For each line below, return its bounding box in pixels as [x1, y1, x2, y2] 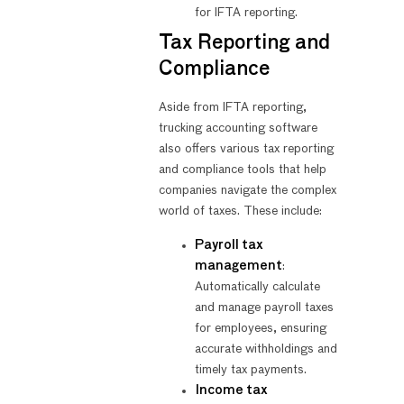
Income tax [194, 383, 268, 397]
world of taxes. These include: [158, 205, 322, 218]
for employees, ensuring [194, 321, 326, 335]
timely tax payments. [194, 363, 307, 376]
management [194, 259, 282, 272]
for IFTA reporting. [194, 6, 298, 20]
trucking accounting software [158, 122, 317, 135]
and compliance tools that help [158, 163, 326, 177]
